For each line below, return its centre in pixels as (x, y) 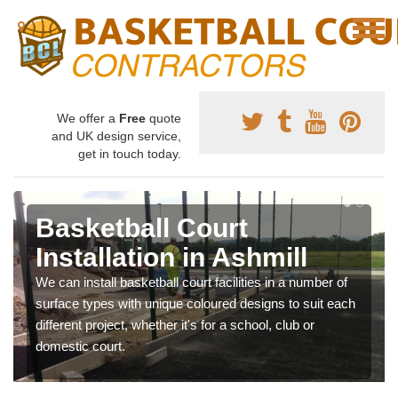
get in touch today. (130, 154)
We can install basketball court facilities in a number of (191, 282)
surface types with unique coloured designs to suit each (195, 303)
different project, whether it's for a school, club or (175, 325)
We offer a (88, 118)
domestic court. (80, 346)
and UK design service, (116, 136)
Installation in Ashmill (171, 257)
